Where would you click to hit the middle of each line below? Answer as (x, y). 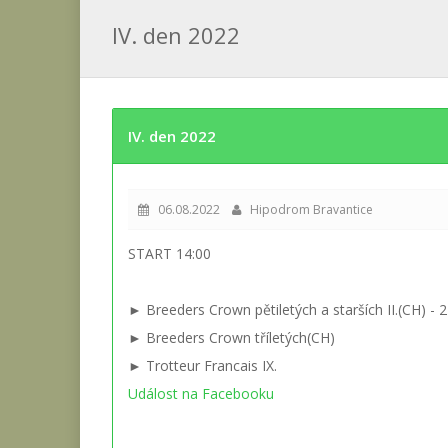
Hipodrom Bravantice (307, 209)
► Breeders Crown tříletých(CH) (231, 337)
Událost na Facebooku (201, 393)
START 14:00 (169, 253)
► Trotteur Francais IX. (202, 365)
